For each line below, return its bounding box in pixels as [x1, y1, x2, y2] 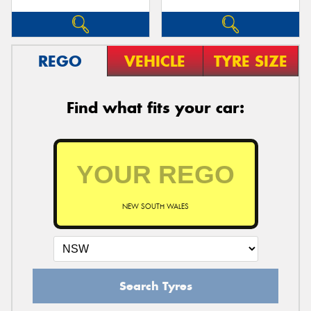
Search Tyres [119, 278, 192, 294]
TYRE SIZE [213, 51, 287, 71]
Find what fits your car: [67, 97, 244, 117]
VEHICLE [124, 51, 186, 71]
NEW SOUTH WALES [122, 201, 189, 211]
